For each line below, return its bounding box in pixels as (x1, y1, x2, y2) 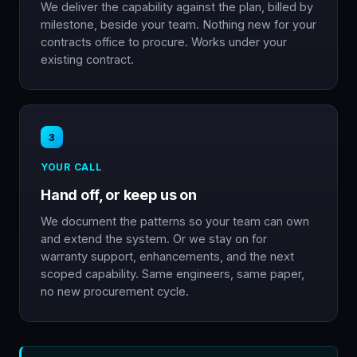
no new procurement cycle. (41, 284, 189, 298)
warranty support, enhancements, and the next (41, 249, 294, 263)
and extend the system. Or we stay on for (41, 232, 267, 245)
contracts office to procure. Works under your (41, 35, 287, 49)
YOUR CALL (41, 161, 102, 173)
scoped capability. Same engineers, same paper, (41, 267, 304, 280)
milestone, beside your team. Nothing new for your (41, 18, 316, 31)
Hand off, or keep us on (41, 186, 197, 203)
